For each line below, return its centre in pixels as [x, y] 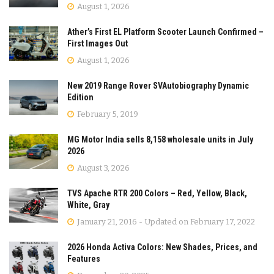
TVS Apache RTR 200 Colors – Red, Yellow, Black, [157, 193]
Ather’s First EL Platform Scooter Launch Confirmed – [165, 31]
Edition [80, 97]
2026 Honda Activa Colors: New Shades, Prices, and [162, 247]
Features [84, 258]
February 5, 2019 [107, 114]
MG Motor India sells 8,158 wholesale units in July [160, 139]
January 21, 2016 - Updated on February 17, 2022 [165, 221]
